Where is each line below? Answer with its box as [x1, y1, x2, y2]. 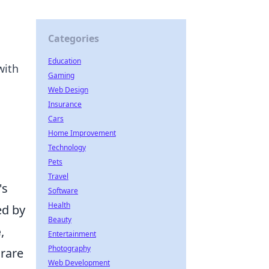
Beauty [48, 214, 71, 225]
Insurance [48, 99, 82, 109]
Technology [48, 142, 86, 153]
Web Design [48, 85, 88, 95]
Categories [48, 32, 99, 45]
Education [48, 56, 81, 66]
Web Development [48, 258, 110, 268]
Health [48, 200, 70, 210]
